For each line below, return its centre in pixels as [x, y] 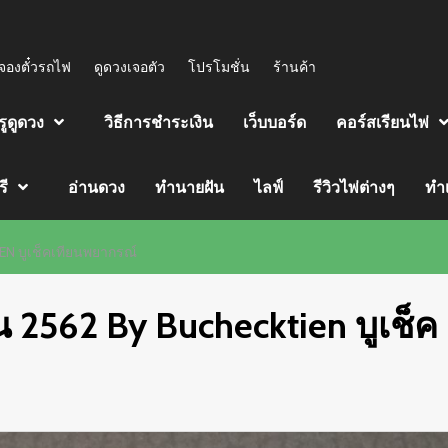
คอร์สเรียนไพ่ [382, 122]
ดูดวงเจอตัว [129, 67]
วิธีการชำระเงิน [158, 122]
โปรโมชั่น [219, 67]
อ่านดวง [96, 187]
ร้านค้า [294, 67]
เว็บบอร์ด [274, 122]
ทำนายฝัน [189, 187]
